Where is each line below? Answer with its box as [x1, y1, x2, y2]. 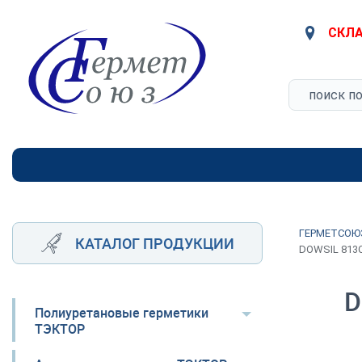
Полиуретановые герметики [35, 304, 208, 322]
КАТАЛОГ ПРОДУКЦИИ [74, 234, 234, 253]
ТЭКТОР [35, 320, 85, 338]
